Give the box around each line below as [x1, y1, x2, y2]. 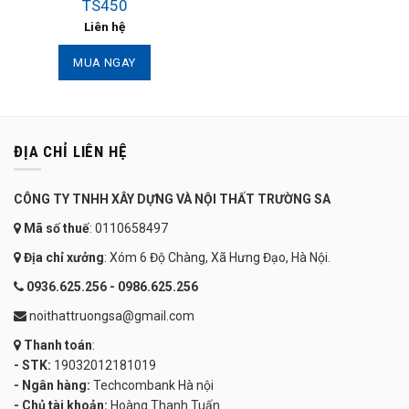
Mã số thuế [24, 220, 89, 236]
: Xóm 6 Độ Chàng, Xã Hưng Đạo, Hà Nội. [104, 249, 330, 265]
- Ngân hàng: [14, 377, 90, 393]
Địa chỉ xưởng [24, 249, 104, 265]
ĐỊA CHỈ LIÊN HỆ [14, 142, 127, 161]
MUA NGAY [73, 55, 136, 69]
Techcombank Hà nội [90, 377, 214, 393]
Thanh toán [24, 337, 92, 352]
